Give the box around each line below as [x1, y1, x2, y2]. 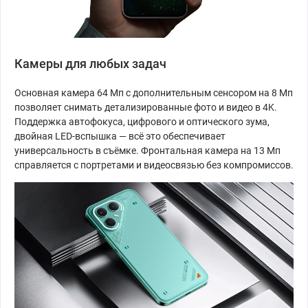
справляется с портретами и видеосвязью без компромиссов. [14, 159, 294, 170]
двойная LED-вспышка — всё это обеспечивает [14, 130, 225, 142]
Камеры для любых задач [14, 56, 166, 71]
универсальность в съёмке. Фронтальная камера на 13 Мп [14, 144, 280, 156]
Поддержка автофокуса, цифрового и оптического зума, [14, 115, 269, 127]
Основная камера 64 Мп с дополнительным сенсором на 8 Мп [14, 87, 293, 98]
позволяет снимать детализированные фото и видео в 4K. [14, 101, 277, 113]
